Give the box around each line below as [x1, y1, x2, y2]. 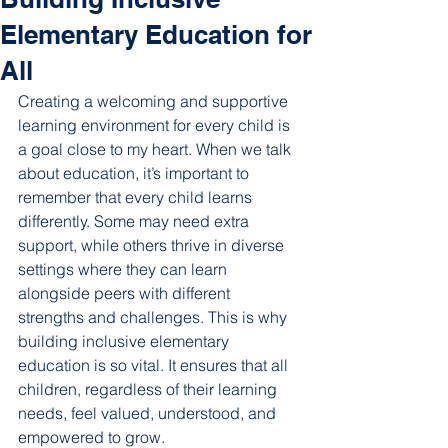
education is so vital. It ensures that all [18, 355, 292, 375]
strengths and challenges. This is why [18, 307, 291, 327]
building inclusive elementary [18, 331, 233, 351]
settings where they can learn [18, 259, 231, 279]
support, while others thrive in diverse [18, 235, 288, 255]
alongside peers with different [18, 283, 234, 303]
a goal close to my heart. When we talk [18, 139, 295, 159]
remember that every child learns [18, 187, 256, 207]
